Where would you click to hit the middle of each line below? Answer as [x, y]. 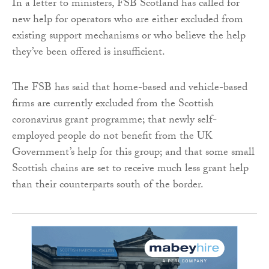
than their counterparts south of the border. [108, 186]
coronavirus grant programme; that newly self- [114, 121]
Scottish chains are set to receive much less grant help [130, 169]
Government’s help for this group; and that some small [133, 153]
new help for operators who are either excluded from [128, 20]
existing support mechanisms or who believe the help [129, 37]
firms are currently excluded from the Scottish [113, 104]
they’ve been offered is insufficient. [89, 53]
